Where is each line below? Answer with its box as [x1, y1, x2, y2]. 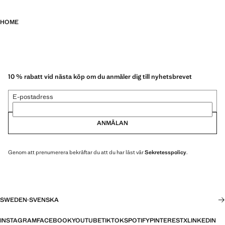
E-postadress [13, 92, 53, 101]
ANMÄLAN [97, 119, 128, 127]
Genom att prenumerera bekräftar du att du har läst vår [8, 148, 145, 156]
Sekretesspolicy [145, 148, 186, 156]
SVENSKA [29, 196, 59, 204]
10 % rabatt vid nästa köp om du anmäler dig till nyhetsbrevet [8, 72, 192, 81]
